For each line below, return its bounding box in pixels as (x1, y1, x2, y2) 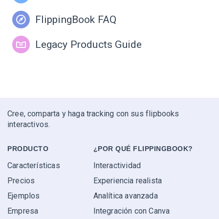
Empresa (7, 206, 39, 216)
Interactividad (93, 161, 141, 170)
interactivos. (7, 120, 50, 130)
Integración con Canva (93, 206, 170, 216)
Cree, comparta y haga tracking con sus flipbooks (7, 109, 179, 119)
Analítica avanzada (93, 191, 158, 200)
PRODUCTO (7, 145, 48, 153)
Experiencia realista (93, 176, 162, 185)
